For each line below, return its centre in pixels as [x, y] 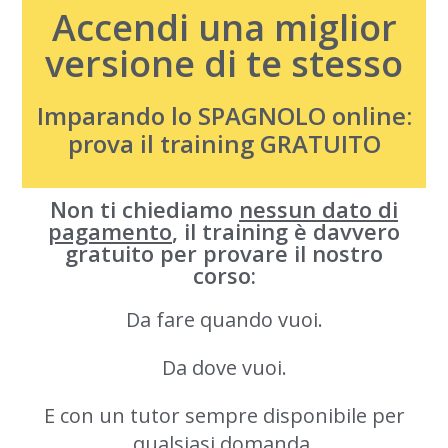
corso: [224, 275]
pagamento [110, 231]
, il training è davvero [286, 231]
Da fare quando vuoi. [224, 319]
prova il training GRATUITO [224, 143]
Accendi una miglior [224, 27]
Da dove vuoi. [224, 367]
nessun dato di [318, 209]
